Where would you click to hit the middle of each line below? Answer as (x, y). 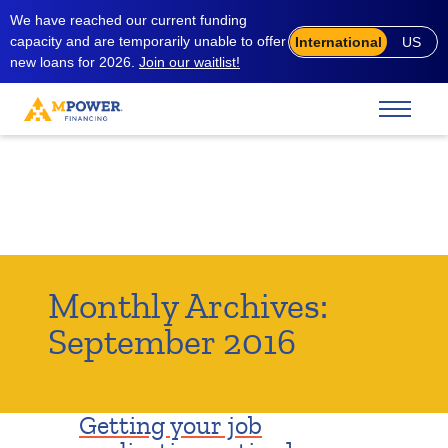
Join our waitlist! (189, 62)
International (338, 41)
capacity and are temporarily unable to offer (148, 41)
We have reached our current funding (128, 20)
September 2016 (172, 342)
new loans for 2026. (74, 62)
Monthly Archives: (188, 306)
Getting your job (170, 425)
